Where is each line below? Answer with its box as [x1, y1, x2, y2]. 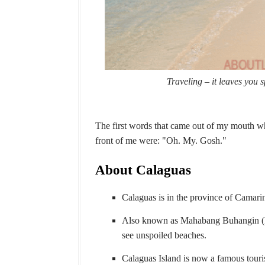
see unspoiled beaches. [122, 230, 209, 240]
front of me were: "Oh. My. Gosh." [95, 135, 227, 146]
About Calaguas [95, 163, 191, 177]
